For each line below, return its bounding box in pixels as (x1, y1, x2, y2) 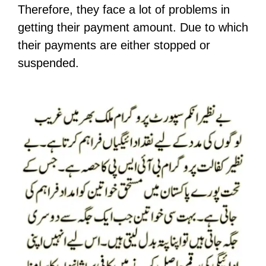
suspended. (18, 56, 79, 69)
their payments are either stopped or (18, 38, 210, 52)
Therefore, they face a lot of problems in (18, 2, 230, 16)
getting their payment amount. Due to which (18, 20, 248, 34)
